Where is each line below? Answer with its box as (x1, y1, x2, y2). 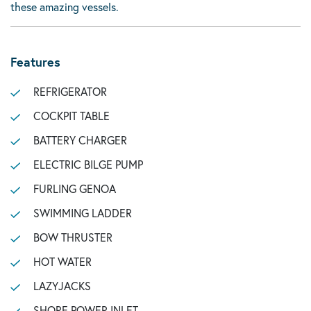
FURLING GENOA (33, 181, 116, 196)
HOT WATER (33, 254, 92, 269)
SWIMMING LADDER (33, 205, 132, 220)
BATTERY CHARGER (33, 133, 127, 147)
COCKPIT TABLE (33, 108, 110, 123)
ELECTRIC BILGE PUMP (33, 157, 143, 171)
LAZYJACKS (33, 278, 91, 293)
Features (10, 53, 60, 70)
